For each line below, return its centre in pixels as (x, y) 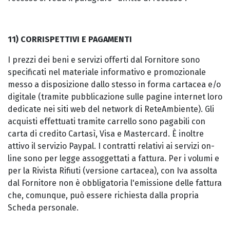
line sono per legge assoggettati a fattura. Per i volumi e (113, 158)
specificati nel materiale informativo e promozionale (107, 72)
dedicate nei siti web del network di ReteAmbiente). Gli (111, 109)
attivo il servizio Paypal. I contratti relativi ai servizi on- (111, 146)
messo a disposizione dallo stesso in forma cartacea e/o (114, 84)
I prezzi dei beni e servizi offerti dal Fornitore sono (104, 60)
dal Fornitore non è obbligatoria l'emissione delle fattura (115, 183)
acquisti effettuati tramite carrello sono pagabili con (107, 121)
